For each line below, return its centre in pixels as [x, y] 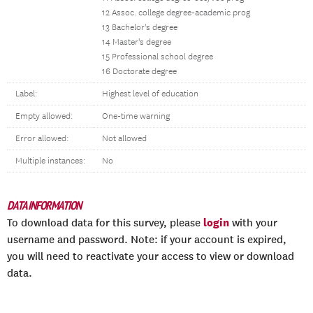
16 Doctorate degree [139, 72]
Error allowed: [42, 139]
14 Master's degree [137, 42]
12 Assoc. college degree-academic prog [176, 13]
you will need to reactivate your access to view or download [151, 256]
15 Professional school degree [158, 57]
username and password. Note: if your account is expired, [147, 240]
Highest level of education [150, 94]
